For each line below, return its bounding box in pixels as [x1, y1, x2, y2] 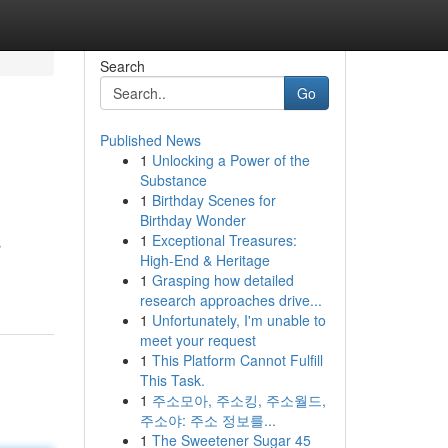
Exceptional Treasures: [151, 230, 297, 250]
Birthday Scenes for [151, 190, 276, 210]
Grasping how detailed [151, 270, 294, 290]
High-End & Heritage [139, 250, 270, 270]
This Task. [139, 370, 205, 390]
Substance [139, 170, 207, 190]
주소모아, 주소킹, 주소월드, [151, 390, 326, 410]
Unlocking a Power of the [151, 150, 310, 170]
